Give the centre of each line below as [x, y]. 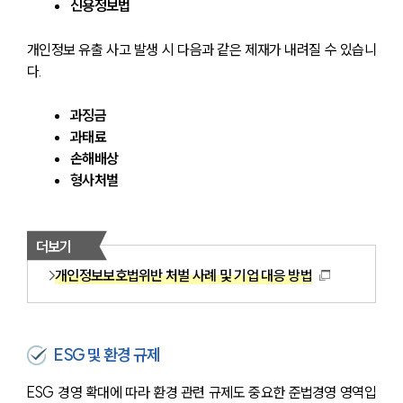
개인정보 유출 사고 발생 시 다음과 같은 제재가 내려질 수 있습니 [201, 50]
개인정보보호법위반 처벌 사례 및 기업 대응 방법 [184, 276]
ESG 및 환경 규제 [107, 355]
